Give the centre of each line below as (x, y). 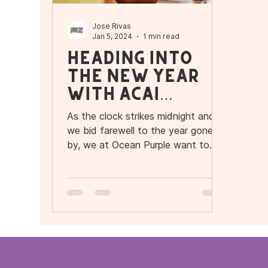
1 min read (162, 36)
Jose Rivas (112, 26)
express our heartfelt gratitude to (142, 159)
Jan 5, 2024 (112, 36)
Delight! (108, 111)
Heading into (130, 57)
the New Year (134, 75)
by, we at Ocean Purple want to (138, 145)
